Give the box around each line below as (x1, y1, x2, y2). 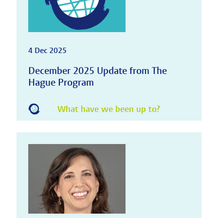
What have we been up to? (57, 104, 160, 115)
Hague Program (28, 76, 94, 89)
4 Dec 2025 (28, 45, 67, 55)
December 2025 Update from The (28, 64, 167, 77)
